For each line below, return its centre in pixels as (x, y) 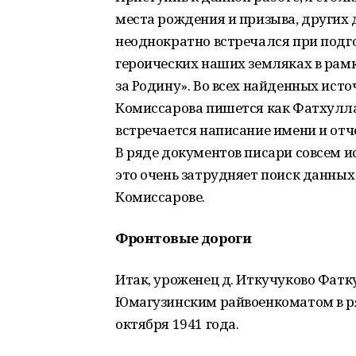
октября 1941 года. (177, 324)
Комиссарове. (160, 197)
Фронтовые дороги (184, 238)
